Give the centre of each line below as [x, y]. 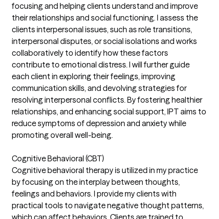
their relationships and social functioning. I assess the [105, 18]
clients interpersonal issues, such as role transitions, [102, 30]
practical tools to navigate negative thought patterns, [108, 206]
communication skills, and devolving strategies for [99, 88]
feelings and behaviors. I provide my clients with [94, 194]
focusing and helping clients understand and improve [105, 6]
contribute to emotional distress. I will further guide [101, 65]
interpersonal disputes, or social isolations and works [104, 41]
